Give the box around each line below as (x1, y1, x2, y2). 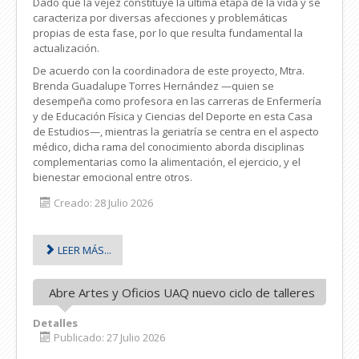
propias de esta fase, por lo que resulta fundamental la (33, 25, 303, 40)
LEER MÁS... (55, 242, 111, 257)
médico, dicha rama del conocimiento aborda (33, 139, 253, 154)
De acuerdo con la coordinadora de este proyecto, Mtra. (33, 63, 305, 78)
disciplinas (253, 139, 305, 154)
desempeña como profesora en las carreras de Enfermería (33, 93, 321, 108)
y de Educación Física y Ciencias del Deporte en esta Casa (33, 108, 313, 123)
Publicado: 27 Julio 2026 (54, 329, 165, 345)
